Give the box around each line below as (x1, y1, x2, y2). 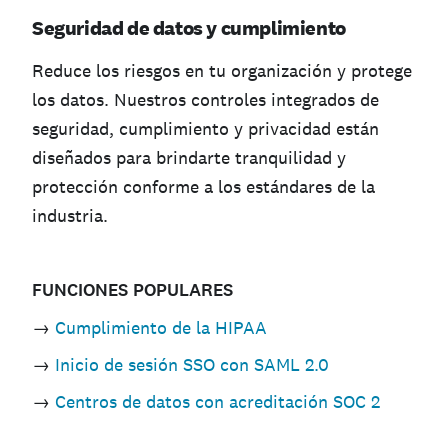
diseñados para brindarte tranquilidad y (32, 146, 346, 170)
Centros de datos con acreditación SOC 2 (55, 390, 380, 414)
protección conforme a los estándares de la (32, 175, 375, 199)
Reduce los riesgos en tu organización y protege (32, 59, 412, 83)
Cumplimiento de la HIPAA (55, 316, 267, 340)
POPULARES (133, 278, 233, 303)
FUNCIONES (32, 278, 128, 303)
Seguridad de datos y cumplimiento (32, 15, 346, 42)
